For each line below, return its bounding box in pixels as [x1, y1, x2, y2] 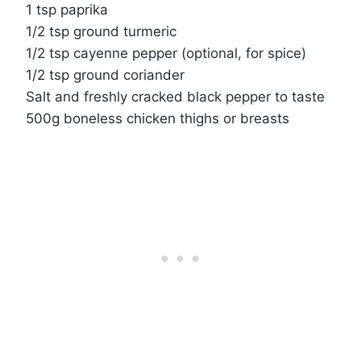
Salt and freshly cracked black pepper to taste [26, 89, 325, 106]
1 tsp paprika [26, 2, 108, 19]
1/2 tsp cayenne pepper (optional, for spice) [26, 45, 306, 62]
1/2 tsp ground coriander [26, 67, 185, 84]
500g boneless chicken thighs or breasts [26, 110, 289, 127]
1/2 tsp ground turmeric [26, 23, 176, 40]
